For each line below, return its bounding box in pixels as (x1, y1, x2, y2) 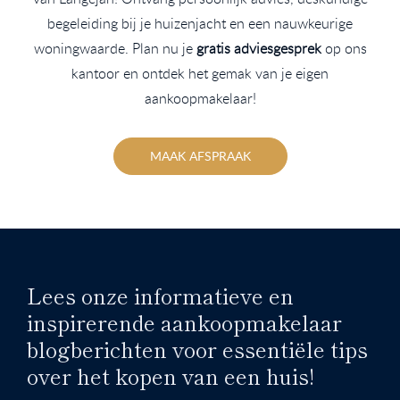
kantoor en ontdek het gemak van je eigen (71, 62, 329, 83)
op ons (321, 37, 367, 58)
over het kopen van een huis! (27, 359, 314, 391)
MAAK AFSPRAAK (149, 146, 251, 164)
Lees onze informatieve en (27, 279, 294, 311)
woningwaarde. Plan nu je (33, 37, 196, 58)
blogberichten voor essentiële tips (27, 332, 368, 364)
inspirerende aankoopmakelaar (27, 305, 342, 337)
